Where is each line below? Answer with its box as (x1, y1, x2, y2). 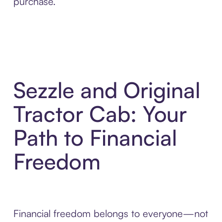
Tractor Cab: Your (13, 100, 187, 128)
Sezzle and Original (13, 76, 200, 104)
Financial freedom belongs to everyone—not (13, 207, 208, 220)
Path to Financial (13, 124, 177, 152)
